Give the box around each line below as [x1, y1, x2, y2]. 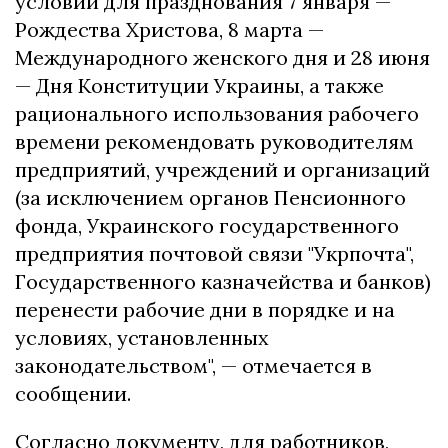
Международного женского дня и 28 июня [15, 44, 430, 70]
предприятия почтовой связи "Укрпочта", [15, 240, 414, 266]
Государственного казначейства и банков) [15, 268, 431, 294]
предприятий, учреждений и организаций [15, 156, 430, 182]
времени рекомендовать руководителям [15, 128, 414, 154]
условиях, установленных [15, 324, 269, 350]
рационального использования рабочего [15, 100, 419, 126]
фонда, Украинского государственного [15, 212, 399, 238]
